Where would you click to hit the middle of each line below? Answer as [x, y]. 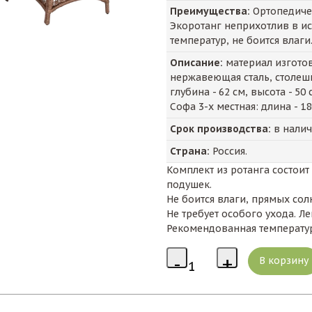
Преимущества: [210, 11]
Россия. [228, 151]
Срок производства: [220, 128]
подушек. [189, 184]
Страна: [190, 151]
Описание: [196, 62]
